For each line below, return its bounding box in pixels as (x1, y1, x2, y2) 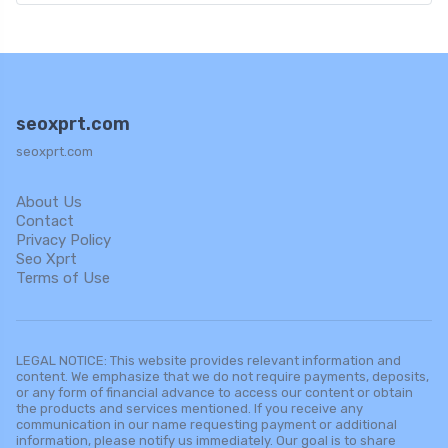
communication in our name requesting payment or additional (16, 417, 397, 433)
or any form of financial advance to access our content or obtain (16, 385, 413, 401)
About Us (16, 193, 82, 212)
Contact (16, 212, 74, 231)
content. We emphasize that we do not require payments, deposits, (16, 369, 429, 385)
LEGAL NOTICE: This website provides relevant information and (16, 353, 401, 369)
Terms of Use (16, 269, 110, 288)
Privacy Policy (16, 231, 111, 250)
